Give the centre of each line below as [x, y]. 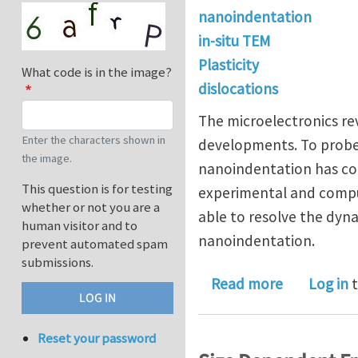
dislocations [238, 89]
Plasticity [229, 65]
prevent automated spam [95, 244]
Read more [247, 284]
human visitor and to [80, 226]
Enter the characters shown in [93, 140]
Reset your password [97, 338]
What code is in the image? [97, 72]
